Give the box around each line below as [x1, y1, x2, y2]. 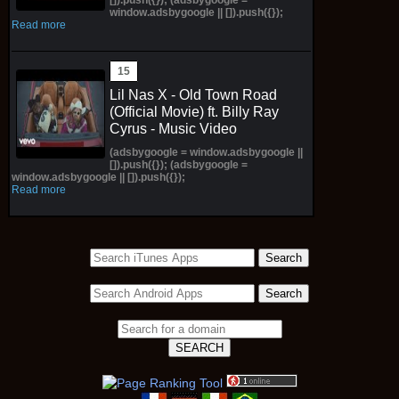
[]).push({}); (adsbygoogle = [109, 158, 248, 171]
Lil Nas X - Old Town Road [109, 86, 277, 102]
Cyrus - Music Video [109, 120, 237, 136]
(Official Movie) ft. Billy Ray [109, 103, 279, 119]
